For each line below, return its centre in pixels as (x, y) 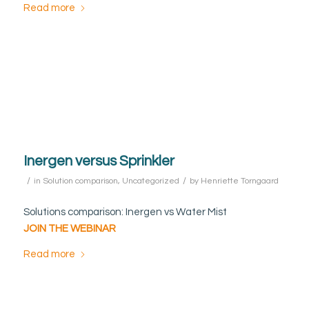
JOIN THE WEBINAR (69, 229)
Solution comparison (80, 181)
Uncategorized (150, 181)
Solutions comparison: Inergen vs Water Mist (125, 212)
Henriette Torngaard (239, 181)
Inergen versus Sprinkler (99, 161)
